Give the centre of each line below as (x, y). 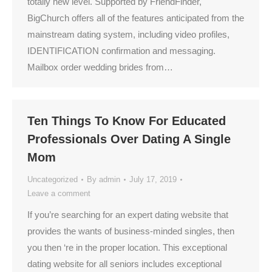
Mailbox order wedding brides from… (100, 67)
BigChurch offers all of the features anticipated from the (136, 18)
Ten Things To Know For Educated (127, 121)
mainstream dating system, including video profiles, (128, 34)
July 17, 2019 (153, 179)
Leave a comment (59, 193)
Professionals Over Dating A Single (129, 139)
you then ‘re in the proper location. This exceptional (127, 247)
